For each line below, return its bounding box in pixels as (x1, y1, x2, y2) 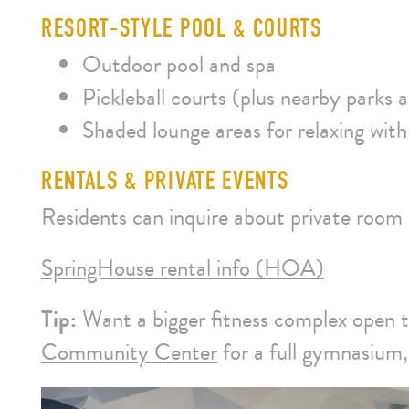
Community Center (41, 335, 217, 369)
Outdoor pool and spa (82, 47, 276, 81)
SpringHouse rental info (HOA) (41, 251, 324, 285)
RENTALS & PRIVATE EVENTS (41, 170, 289, 195)
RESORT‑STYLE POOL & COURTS (41, 17, 322, 43)
